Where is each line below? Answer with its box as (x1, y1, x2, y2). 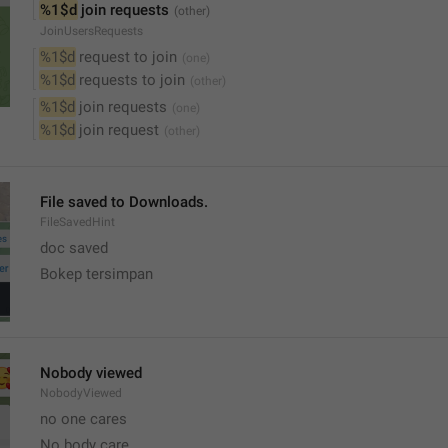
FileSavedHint (40, 215, 115, 229)
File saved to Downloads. (40, 193, 208, 211)
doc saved (40, 239, 112, 257)
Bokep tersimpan (40, 265, 153, 283)
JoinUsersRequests (40, 24, 143, 38)
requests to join (75, 71, 185, 89)
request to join (75, 48, 177, 66)
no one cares (40, 410, 135, 428)
